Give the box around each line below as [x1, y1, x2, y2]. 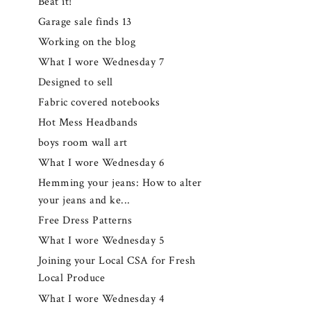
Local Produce [37, 271, 106, 286]
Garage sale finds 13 [37, 14, 132, 29]
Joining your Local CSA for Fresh [37, 253, 196, 269]
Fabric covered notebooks [37, 95, 160, 110]
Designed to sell [37, 75, 113, 90]
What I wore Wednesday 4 [37, 291, 165, 306]
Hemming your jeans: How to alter [37, 176, 202, 191]
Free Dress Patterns [37, 213, 133, 228]
